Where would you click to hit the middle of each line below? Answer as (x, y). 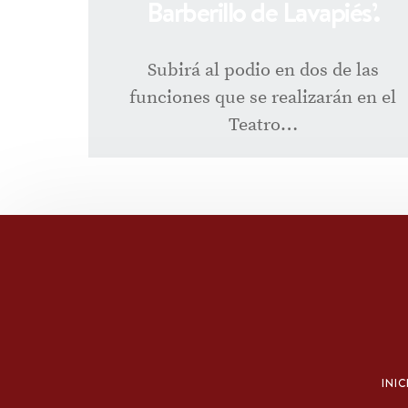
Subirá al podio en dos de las (263, 70)
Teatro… (263, 125)
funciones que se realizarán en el (263, 97)
